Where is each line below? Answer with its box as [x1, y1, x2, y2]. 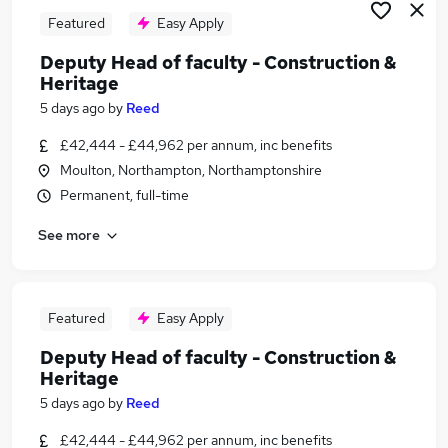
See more [38, 225, 100, 244]
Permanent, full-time [60, 186, 189, 204]
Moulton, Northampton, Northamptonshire [60, 161, 322, 179]
